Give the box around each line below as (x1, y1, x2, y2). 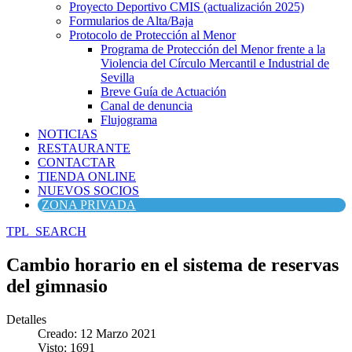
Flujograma (101, 113, 157, 126)
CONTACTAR (38, 156, 115, 169)
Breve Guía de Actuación (101, 85, 226, 98)
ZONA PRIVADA (42, 198, 136, 211)
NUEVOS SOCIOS (38, 184, 139, 197)
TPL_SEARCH (6, 225, 86, 238)
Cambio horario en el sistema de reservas (6, 254, 339, 275)
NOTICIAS (38, 127, 97, 141)
